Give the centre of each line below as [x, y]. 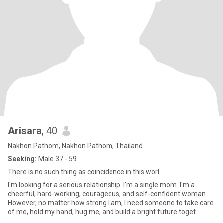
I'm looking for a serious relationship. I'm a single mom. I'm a [101, 185]
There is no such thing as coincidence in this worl [84, 172]
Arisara [25, 131]
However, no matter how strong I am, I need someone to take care [111, 203]
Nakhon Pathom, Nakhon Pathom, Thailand [75, 146]
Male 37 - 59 [57, 159]
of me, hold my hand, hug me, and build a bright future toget [102, 212]
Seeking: [22, 159]
